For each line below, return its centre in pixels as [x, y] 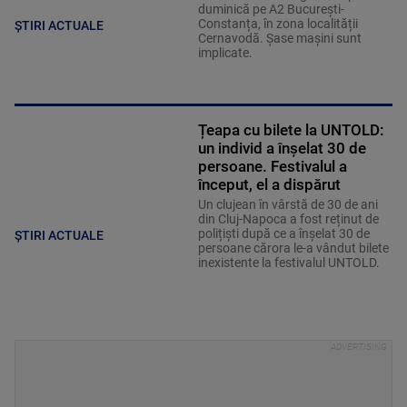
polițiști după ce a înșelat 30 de [283, 234]
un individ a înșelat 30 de [282, 149]
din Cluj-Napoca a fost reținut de [288, 219]
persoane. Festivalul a [272, 167]
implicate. [225, 53]
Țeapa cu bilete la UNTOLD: [291, 130]
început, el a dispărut [269, 185]
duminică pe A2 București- [271, 10]
